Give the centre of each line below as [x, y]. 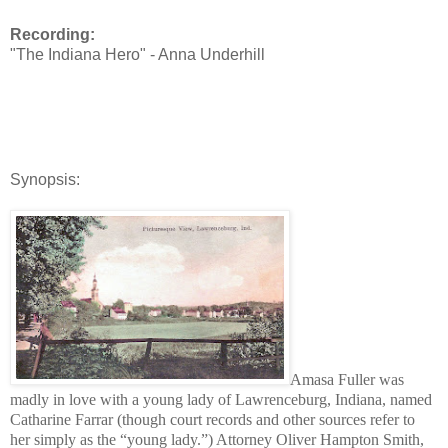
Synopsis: [45, 179]
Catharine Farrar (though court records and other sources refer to [212, 419]
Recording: [52, 34]
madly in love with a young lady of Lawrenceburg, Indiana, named [221, 399]
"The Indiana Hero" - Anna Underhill [137, 54]
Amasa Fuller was [347, 379]
